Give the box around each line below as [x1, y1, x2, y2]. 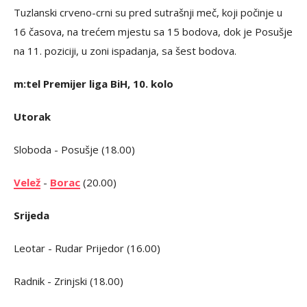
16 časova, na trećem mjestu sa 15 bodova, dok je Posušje [14, 25, 293, 38]
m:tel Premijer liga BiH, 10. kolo [14, 77, 173, 90]
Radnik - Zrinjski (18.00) [14, 274, 123, 288]
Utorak [14, 110, 51, 123]
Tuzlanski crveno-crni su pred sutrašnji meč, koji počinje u [14, 5, 282, 19]
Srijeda [14, 208, 49, 222]
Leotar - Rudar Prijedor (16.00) [14, 241, 160, 255]
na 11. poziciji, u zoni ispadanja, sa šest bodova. [14, 44, 236, 58]
